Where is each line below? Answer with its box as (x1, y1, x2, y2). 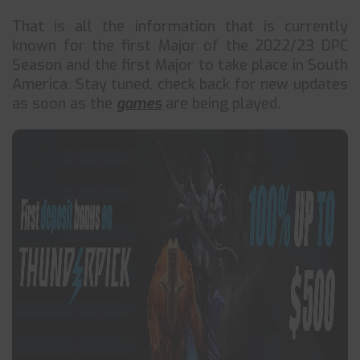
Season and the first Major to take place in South (12, 55, 348, 75)
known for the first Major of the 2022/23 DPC (12, 36, 348, 55)
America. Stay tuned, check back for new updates (12, 75, 348, 94)
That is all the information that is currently (12, 17, 348, 36)
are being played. (162, 94, 280, 113)
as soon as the (12, 94, 117, 113)
